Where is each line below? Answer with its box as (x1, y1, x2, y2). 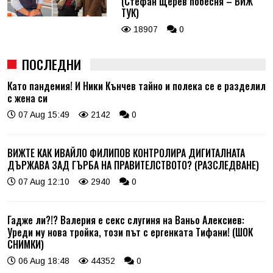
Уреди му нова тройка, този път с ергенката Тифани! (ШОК (7, 224, 253, 239)
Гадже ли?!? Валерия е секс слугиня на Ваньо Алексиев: (7, 212, 244, 227)
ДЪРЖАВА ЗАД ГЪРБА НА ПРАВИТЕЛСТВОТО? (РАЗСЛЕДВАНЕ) (7, 157, 259, 172)
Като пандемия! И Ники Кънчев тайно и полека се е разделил (7, 78, 266, 93)
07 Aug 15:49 (16, 109, 69, 119)
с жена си (7, 90, 48, 105)
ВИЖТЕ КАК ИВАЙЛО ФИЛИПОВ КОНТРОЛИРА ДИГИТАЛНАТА (7, 145, 245, 160)
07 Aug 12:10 (16, 176, 69, 186)
